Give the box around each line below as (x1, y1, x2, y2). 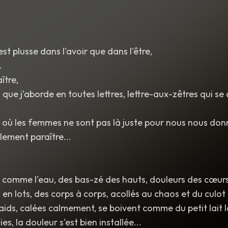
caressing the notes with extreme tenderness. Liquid (38, 11, 206, 20)
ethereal (113, 1, 140, 10)
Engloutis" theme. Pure (38, 1, 110, 10)
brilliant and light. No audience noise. (38, 21, 154, 31)
